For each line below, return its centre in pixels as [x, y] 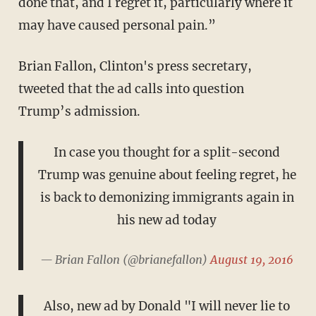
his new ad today [167, 220]
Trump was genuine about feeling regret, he [167, 175]
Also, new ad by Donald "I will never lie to [167, 306]
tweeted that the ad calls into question [131, 89]
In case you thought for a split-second [167, 152]
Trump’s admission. [79, 111]
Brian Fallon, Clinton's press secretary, [135, 66]
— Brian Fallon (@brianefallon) [125, 259]
